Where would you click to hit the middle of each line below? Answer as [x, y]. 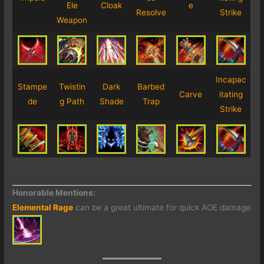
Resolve [151, 13]
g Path [72, 102]
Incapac [231, 80]
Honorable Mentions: [54, 193]
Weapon [72, 20]
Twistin [72, 87]
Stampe [33, 87]
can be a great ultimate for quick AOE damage [162, 207]
